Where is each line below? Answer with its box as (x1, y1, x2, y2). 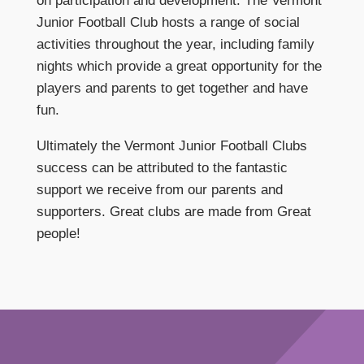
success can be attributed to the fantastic (36, 159, 288, 175)
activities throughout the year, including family (36, 36, 314, 52)
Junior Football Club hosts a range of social (36, 14, 300, 30)
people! (36, 225, 80, 241)
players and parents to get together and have (36, 80, 308, 96)
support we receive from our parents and (36, 181, 283, 197)
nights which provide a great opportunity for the (36, 58, 322, 74)
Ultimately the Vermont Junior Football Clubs (36, 137, 307, 154)
